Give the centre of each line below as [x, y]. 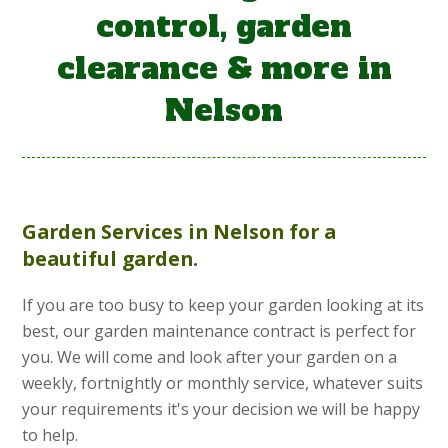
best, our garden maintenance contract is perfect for [219, 331]
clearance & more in [224, 69]
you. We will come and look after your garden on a [210, 357]
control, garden [224, 27]
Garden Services [103, 232]
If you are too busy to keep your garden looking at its [223, 305]
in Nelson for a [260, 232]
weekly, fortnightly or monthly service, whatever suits [223, 383]
